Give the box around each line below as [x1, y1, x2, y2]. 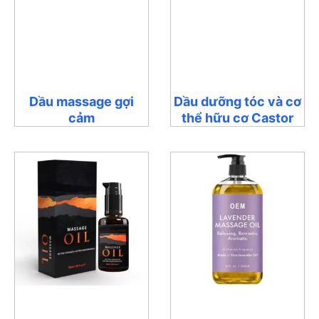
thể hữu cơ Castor [182, 110, 293, 125]
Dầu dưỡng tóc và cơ [174, 93, 301, 109]
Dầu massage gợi [29, 93, 134, 109]
